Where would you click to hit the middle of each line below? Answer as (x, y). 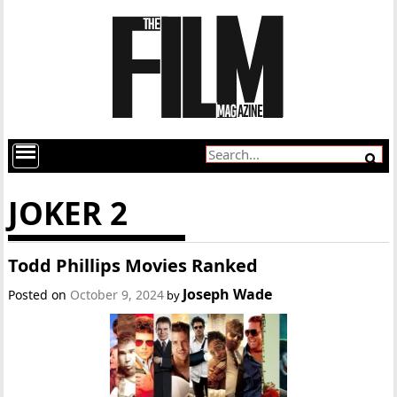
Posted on (39, 295)
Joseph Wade (228, 294)
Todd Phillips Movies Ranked (133, 265)
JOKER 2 (68, 213)
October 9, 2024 (117, 295)
